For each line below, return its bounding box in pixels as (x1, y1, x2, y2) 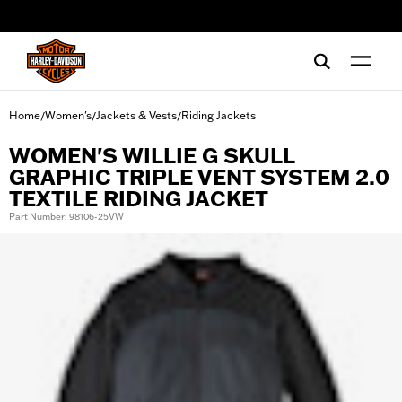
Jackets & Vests (96, 109, 177, 122)
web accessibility (31, 15, 118, 30)
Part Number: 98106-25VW (9, 211, 124, 223)
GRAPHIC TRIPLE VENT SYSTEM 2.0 (9, 164, 389, 190)
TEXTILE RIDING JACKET (9, 186, 268, 212)
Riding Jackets (181, 109, 256, 122)
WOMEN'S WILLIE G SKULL (9, 143, 294, 169)
